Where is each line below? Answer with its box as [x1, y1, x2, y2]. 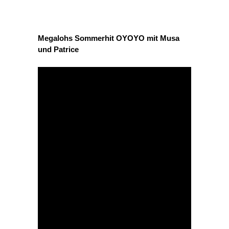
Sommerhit [73, 33, 116, 42]
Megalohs [38, 33, 73, 42]
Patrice [54, 44, 79, 54]
